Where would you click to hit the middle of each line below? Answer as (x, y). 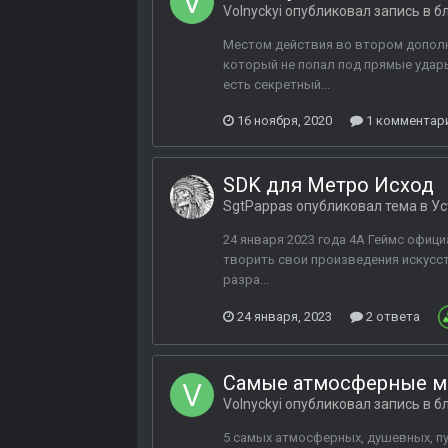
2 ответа (391, 317)
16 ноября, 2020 (284, 120)
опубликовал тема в (362, 206)
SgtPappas (258, 206)
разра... (246, 280)
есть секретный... (276, 85)
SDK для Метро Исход (328, 185)
